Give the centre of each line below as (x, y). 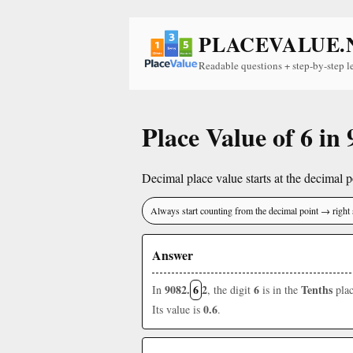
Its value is (178, 309)
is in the (280, 290)
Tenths (317, 290)
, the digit (230, 290)
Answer (173, 255)
